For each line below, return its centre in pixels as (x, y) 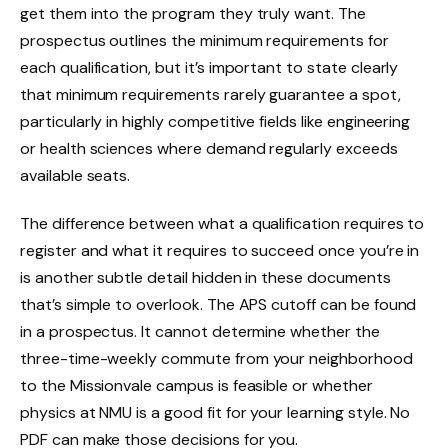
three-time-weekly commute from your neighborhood (216, 358)
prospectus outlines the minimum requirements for (204, 40)
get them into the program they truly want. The (193, 13)
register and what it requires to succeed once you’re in (220, 250)
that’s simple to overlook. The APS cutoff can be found (218, 304)
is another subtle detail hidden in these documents (205, 277)
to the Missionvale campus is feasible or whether (196, 385)
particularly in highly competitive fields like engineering (215, 121)
